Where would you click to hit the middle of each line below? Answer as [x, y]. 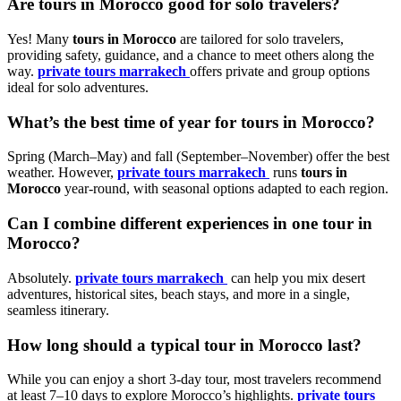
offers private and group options [280, 72]
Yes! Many [40, 39]
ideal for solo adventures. [78, 88]
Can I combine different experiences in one [165, 224]
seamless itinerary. [58, 310]
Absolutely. [41, 277]
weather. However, [62, 173]
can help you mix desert [296, 277]
